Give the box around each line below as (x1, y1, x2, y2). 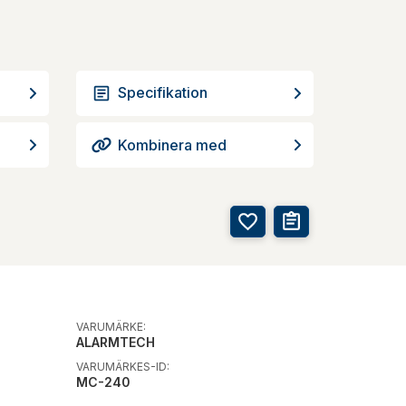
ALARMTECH (75, 333, 155, 350)
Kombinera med (117, 135, 227, 154)
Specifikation (117, 82, 208, 101)
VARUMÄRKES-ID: (75, 359, 169, 373)
